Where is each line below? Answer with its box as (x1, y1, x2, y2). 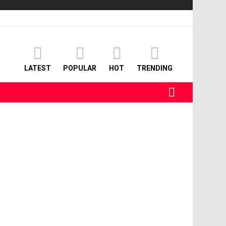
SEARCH (178, 84, 202, 92)
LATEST (24, 64, 51, 73)
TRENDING (137, 64, 173, 73)
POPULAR (63, 64, 96, 73)
